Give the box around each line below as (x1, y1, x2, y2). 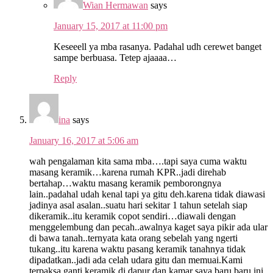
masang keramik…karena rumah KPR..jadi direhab (29, 166, 226, 177)
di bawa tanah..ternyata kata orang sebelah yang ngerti (29, 232, 238, 243)
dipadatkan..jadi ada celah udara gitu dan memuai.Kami (29, 254, 243, 265)
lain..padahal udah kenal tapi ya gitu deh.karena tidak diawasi (29, 188, 265, 199)
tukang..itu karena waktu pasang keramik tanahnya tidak (29, 243, 246, 254)
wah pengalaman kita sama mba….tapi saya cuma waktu (29, 155, 247, 166)
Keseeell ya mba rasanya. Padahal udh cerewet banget (54, 41, 261, 52)
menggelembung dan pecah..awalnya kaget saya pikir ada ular (29, 221, 268, 232)
